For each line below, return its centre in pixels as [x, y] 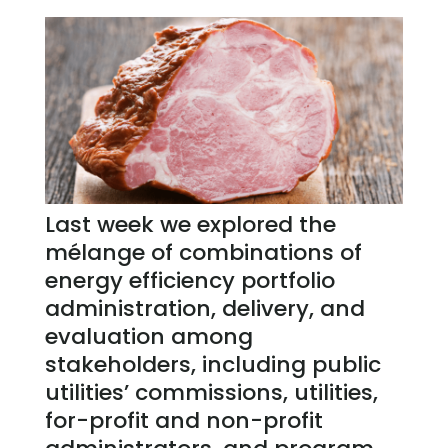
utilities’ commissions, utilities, [211, 393]
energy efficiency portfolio [189, 281]
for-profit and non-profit [183, 421]
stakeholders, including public [212, 365]
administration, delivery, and [204, 309]
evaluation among [148, 337]
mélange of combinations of [203, 253]
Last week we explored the [190, 225]
